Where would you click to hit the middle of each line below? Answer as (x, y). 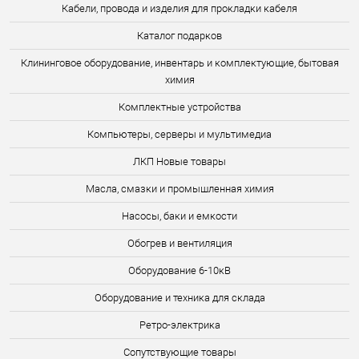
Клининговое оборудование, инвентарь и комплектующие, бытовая (179, 63)
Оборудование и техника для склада (179, 298)
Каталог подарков (179, 36)
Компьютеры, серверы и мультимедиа (179, 134)
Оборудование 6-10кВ (179, 270)
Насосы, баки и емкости (179, 216)
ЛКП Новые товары (179, 161)
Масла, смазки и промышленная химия (179, 189)
